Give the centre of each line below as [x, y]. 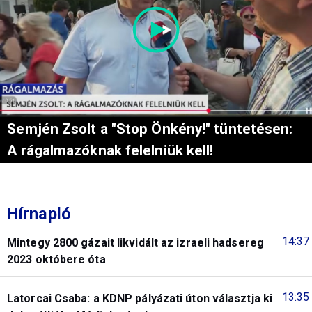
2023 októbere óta [56, 260]
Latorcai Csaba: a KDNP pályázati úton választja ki [140, 299]
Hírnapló [39, 214]
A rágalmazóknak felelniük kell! [110, 151]
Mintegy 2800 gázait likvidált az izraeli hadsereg [135, 243]
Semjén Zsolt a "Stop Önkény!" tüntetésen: [150, 129]
